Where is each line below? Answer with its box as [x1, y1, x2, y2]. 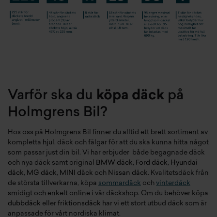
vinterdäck [156, 180, 190, 187]
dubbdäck [8, 200, 41, 208]
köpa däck [96, 89, 164, 103]
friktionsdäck [58, 200, 101, 208]
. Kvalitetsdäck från [148, 170, 209, 177]
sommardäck [98, 180, 141, 187]
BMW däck [96, 159, 133, 167]
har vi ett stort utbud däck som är [101, 200, 207, 208]
